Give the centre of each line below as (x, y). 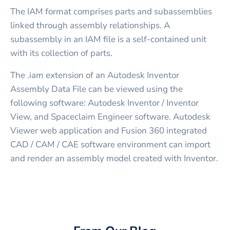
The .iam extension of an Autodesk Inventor (95, 75)
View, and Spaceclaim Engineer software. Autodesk (110, 117)
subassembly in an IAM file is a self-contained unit (108, 39)
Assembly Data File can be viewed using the (97, 89)
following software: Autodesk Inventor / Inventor (104, 103)
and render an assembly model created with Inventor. (114, 158)
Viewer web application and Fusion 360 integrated (109, 130)
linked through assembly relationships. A (90, 25)
